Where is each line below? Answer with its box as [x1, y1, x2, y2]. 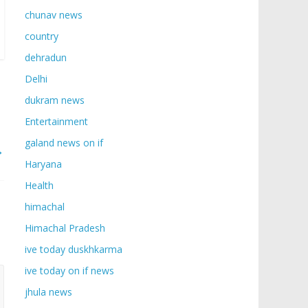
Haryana [25, 157, 62, 170]
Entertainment [25, 115, 88, 128]
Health [25, 179, 54, 192]
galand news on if [25, 136, 103, 149]
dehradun [25, 51, 67, 64]
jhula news [25, 285, 72, 298]
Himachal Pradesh [25, 221, 105, 234]
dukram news [25, 93, 85, 107]
